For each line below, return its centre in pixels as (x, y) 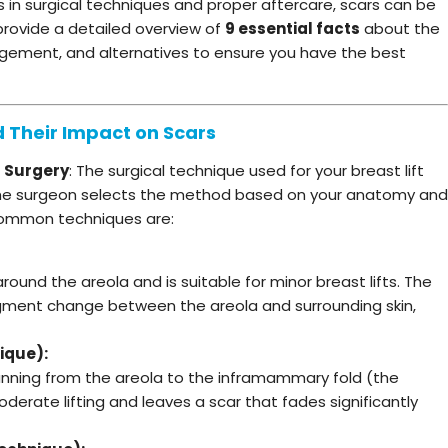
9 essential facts (292, 28)
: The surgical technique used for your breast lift (246, 170)
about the (400, 28)
